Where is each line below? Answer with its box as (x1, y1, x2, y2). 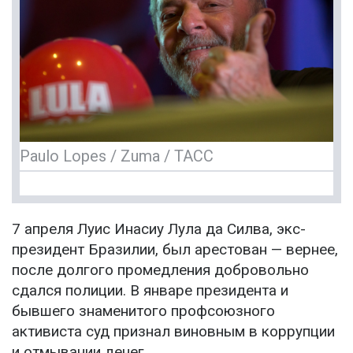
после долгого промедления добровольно (12, 261, 309, 280)
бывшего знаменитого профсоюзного (12, 302, 275, 321)
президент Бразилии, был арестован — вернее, (12, 240, 338, 259)
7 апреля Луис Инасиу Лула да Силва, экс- (12, 220, 306, 239)
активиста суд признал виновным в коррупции (12, 322, 335, 341)
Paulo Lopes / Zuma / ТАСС (20, 147, 214, 166)
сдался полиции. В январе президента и (12, 281, 288, 300)
